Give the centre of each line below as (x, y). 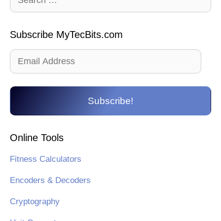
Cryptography (35, 202)
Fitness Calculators (46, 159)
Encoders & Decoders (50, 181)
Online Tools (37, 138)
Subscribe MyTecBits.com (66, 35)
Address (25, 70)
